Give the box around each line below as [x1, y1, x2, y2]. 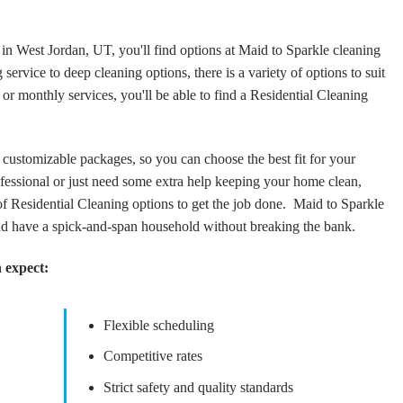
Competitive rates [103, 348, 202, 364]
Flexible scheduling [103, 317, 214, 333]
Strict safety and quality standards [103, 379, 293, 395]
